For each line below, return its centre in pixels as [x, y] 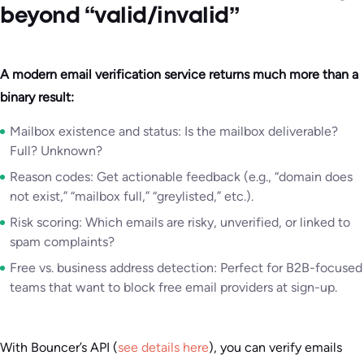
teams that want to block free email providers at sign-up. [173, 288]
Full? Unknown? [56, 151]
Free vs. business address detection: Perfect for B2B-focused [186, 268]
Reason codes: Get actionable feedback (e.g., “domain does [181, 177]
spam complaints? [62, 242]
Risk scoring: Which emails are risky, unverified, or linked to [180, 223]
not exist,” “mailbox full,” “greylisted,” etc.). [132, 197]
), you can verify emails [275, 348]
